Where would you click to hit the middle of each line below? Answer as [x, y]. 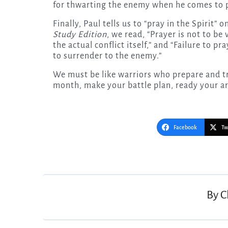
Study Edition [80, 34]
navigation [74, 163]
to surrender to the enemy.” [107, 56]
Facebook [185, 127]
